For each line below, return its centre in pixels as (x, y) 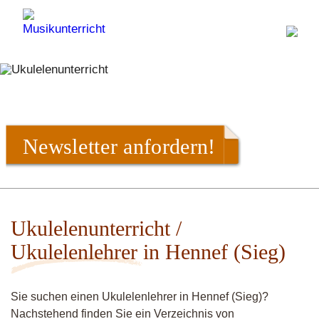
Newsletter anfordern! (119, 146)
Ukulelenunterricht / (96, 228)
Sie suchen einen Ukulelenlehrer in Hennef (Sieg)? (140, 297)
